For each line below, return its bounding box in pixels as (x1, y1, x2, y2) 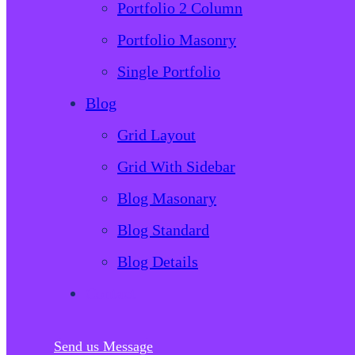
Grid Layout (117, 125, 196, 143)
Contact (86, 284, 136, 302)
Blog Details (117, 252, 198, 270)
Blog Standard (117, 220, 209, 239)
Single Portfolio (117, 62, 220, 80)
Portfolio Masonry (117, 30, 236, 48)
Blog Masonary (117, 189, 216, 207)
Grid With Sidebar (117, 157, 235, 175)
